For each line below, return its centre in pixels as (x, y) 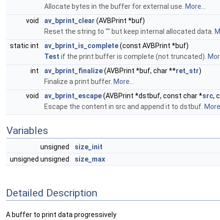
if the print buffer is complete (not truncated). (134, 56)
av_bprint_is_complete (81, 46)
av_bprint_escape (73, 96)
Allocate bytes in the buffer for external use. (115, 6)
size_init (89, 147)
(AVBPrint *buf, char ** (139, 71)
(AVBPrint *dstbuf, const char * (152, 96)
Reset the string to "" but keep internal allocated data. (129, 31)
